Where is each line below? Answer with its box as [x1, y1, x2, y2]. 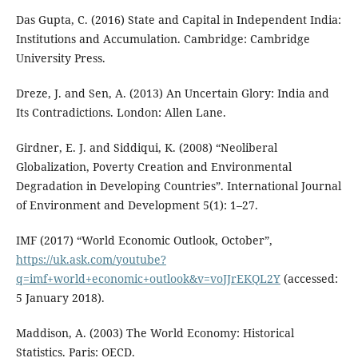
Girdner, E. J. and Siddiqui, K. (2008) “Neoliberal [15, 140, 277, 156]
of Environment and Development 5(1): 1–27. [15, 197, 258, 213]
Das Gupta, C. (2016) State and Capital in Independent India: [15, 12, 341, 28]
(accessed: [280, 271, 338, 287]
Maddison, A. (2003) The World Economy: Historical [15, 325, 294, 341]
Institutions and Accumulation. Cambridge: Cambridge [15, 31, 310, 47]
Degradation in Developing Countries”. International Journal [15, 178, 341, 194]
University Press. [15, 50, 105, 66]
